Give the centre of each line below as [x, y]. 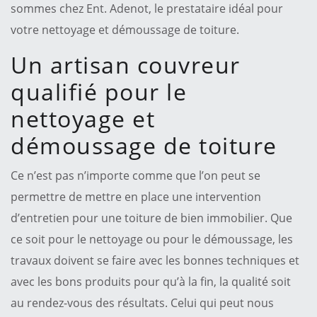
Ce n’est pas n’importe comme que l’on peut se [136, 175]
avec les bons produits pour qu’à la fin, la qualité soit [151, 281]
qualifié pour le [99, 91]
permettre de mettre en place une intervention [136, 196]
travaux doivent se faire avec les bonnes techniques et [155, 260]
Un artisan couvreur [126, 64]
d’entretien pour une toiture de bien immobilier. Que [151, 218]
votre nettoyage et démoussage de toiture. [125, 29]
